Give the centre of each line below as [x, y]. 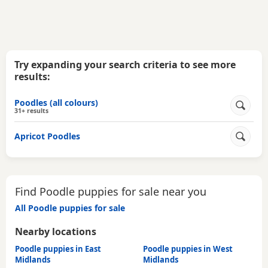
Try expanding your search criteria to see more [125, 65]
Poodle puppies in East [58, 249]
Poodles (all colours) [56, 103]
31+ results [31, 111]
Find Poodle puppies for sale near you [111, 191]
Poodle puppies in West [188, 249]
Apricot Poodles [47, 136]
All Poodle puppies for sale [70, 208]
